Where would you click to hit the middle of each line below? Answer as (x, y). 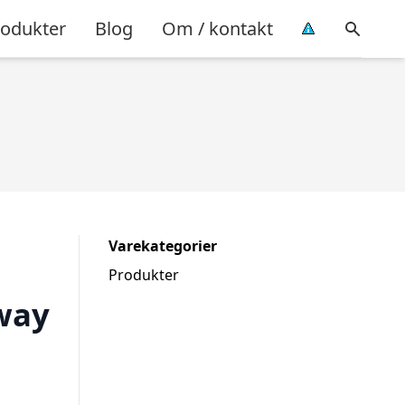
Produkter (144, 275)
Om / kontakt (217, 28)
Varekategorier (163, 246)
